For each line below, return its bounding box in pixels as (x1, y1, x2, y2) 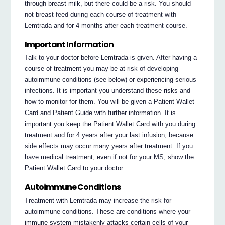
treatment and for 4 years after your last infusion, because (25, 131, 194, 139)
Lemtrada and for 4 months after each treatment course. (25, 22, 188, 30)
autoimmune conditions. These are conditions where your (25, 207, 191, 215)
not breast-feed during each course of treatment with (25, 11, 177, 19)
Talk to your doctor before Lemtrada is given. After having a (25, 54, 197, 62)
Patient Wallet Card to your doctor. (25, 164, 125, 172)
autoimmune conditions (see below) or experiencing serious (25, 76, 197, 84)
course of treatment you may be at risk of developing (25, 65, 179, 73)
